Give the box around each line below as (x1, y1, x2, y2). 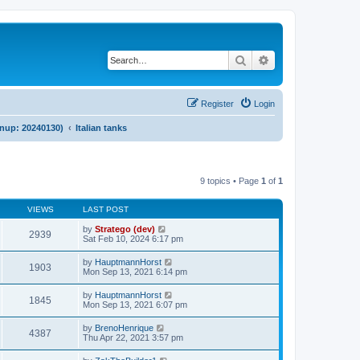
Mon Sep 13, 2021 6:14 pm (83, 266, 187, 276)
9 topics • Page (200, 175, 261, 186)
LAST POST (83, 204, 129, 214)
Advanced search (270, 52, 354, 67)
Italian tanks (76, 122, 127, 133)
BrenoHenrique (95, 322, 153, 333)
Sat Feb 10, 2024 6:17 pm (83, 233, 183, 243)
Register (201, 98, 234, 108)
